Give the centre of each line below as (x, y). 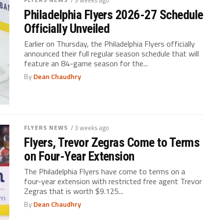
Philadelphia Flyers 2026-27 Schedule (114, 14)
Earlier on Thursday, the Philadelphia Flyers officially (110, 43)
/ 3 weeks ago (90, 127)
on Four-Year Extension (79, 156)
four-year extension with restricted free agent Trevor (113, 181)
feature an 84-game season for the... (86, 63)
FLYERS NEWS (46, 127)
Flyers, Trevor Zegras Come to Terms (112, 142)
